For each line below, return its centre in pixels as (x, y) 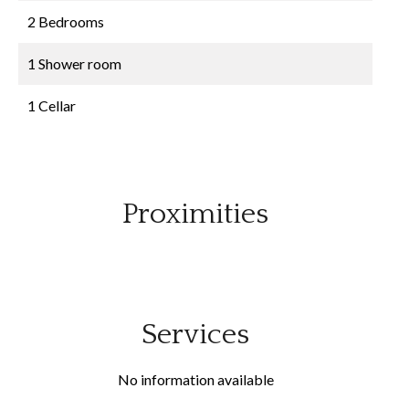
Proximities (195, 214)
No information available (195, 379)
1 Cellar (52, 105)
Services (195, 335)
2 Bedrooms (66, 21)
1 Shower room (74, 63)
